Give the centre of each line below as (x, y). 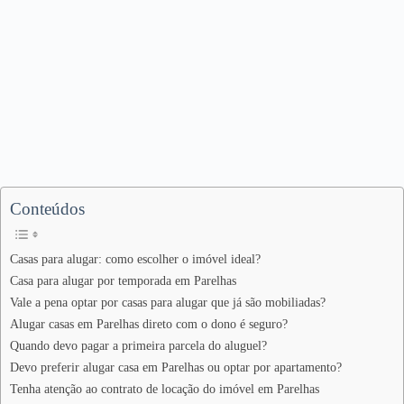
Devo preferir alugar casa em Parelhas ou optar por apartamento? (176, 367)
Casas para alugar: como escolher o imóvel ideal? (135, 259)
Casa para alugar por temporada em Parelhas (123, 280)
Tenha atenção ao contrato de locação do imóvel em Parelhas (165, 389)
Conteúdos (47, 209)
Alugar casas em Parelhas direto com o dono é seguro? (149, 324)
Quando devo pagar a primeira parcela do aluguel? (138, 345)
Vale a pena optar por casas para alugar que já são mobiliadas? (168, 302)
